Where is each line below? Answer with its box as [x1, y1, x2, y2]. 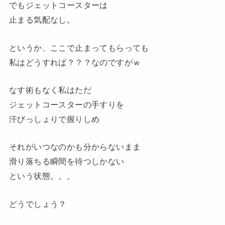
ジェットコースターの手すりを [9, 99, 125, 109]
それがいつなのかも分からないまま [9, 142, 141, 152]
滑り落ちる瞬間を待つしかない [9, 157, 125, 166]
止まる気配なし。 [9, 15, 75, 25]
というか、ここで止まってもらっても [9, 43, 149, 52]
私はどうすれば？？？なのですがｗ [9, 57, 141, 67]
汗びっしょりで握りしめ [9, 114, 100, 124]
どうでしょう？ [9, 199, 67, 208]
